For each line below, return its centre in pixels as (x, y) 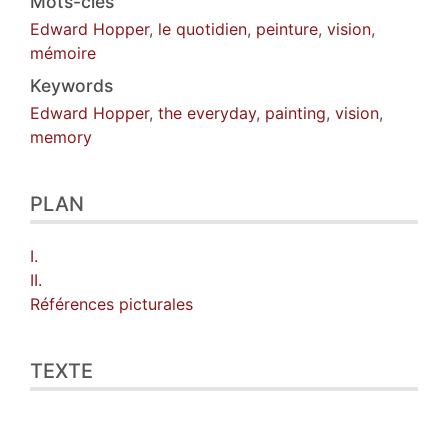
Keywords (71, 85)
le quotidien (202, 28)
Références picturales (111, 303)
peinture (287, 28)
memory (61, 136)
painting (295, 112)
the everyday (207, 112)
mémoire (63, 52)
